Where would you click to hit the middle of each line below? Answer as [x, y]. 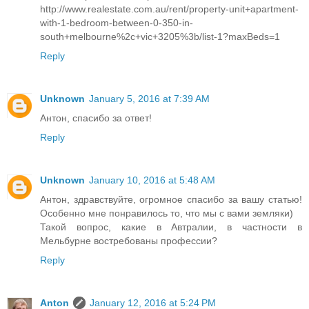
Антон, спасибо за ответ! [96, 118]
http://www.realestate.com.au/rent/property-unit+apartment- [169, 9]
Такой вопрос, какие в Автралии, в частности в [171, 227]
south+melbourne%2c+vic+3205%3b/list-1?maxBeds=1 [160, 36]
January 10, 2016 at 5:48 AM [152, 180]
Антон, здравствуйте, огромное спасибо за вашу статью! [171, 199]
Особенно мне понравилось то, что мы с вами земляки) [167, 213]
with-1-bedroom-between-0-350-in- [117, 22]
